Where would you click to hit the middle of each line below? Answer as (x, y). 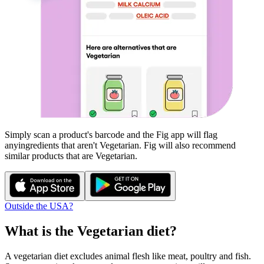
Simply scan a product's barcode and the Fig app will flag (111, 135)
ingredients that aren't (59, 145)
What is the (41, 231)
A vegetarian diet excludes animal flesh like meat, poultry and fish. (128, 256)
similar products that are (50, 156)
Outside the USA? (39, 206)
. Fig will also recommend (187, 145)
